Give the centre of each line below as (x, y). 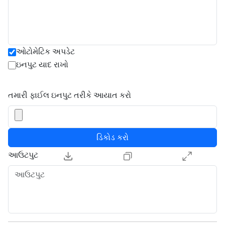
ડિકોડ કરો (113, 137)
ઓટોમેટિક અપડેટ (45, 51)
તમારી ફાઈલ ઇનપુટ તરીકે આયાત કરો (70, 95)
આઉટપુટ (23, 155)
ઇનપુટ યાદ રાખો (42, 64)
